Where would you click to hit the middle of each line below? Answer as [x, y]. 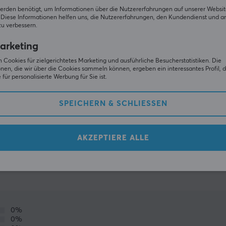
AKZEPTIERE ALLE [113, 138]
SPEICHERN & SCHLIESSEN [110, 104]
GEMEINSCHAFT [54, 164]
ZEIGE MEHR [113, 113]
